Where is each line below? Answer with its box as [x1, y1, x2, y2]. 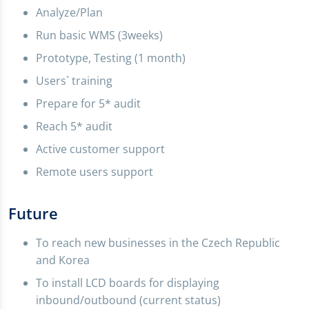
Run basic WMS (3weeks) [36, 28, 163, 43]
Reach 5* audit [36, 119, 112, 134]
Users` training [36, 73, 112, 89]
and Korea [36, 252, 90, 268]
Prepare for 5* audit [36, 96, 141, 112]
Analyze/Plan [36, 5, 103, 21]
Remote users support [36, 164, 153, 180]
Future [8, 203, 58, 224]
